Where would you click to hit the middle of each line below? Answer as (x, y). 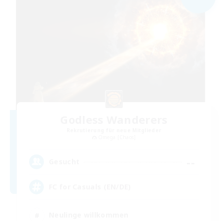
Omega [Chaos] (117, 137)
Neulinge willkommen (89, 215)
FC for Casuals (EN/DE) (90, 187)
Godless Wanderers (114, 119)
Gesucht (64, 162)
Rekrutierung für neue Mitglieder (114, 130)
